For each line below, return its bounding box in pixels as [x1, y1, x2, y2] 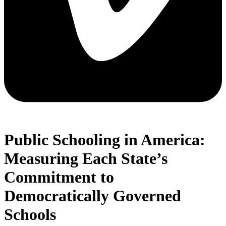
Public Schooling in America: [4, 130, 205, 149]
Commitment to [4, 167, 114, 186]
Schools [4, 205, 56, 223]
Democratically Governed [4, 186, 181, 205]
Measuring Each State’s [4, 149, 167, 167]
